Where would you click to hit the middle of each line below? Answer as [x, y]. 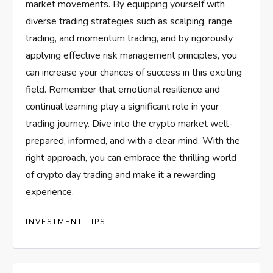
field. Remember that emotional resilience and [123, 90]
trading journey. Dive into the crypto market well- [129, 124]
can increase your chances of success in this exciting [134, 73]
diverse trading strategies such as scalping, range [129, 22]
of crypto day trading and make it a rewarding [121, 175]
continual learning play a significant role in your [122, 107]
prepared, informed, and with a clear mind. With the [133, 141]
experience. [50, 192]
